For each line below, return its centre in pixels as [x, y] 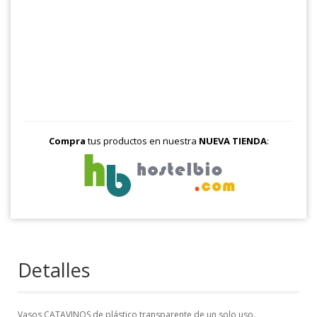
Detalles [54, 270]
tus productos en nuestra [142, 140]
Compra [67, 140]
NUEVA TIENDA [232, 140]
